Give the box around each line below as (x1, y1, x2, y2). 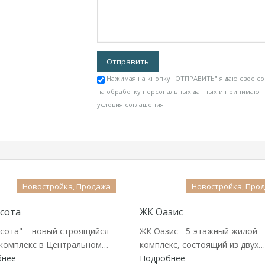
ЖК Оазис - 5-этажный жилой (140, 225, 257, 237)
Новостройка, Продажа (22, 181, 111, 192)
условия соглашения (97, 100, 164, 109)
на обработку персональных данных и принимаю (97, 87, 260, 96)
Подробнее (140, 253, 185, 264)
